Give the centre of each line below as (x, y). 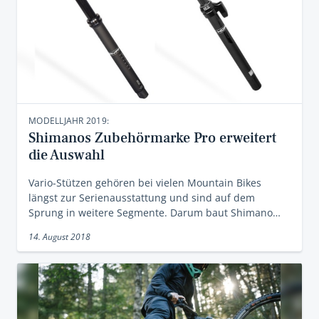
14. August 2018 (59, 237)
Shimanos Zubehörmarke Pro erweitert (152, 138)
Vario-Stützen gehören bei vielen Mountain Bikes (145, 183)
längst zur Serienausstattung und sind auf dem (142, 198)
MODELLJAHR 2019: (69, 121)
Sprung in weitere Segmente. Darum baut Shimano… (155, 213)
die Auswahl (67, 155)
